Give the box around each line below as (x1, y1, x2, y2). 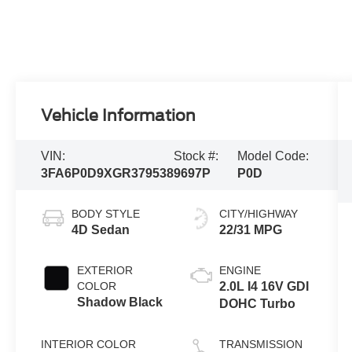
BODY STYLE (71, 207, 141, 221)
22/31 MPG (218, 223, 282, 237)
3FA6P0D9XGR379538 (41, 167, 174, 181)
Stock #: (174, 149, 219, 163)
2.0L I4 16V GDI (218, 280, 309, 294)
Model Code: (237, 149, 310, 163)
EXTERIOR (77, 264, 134, 277)
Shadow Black (77, 295, 163, 310)
